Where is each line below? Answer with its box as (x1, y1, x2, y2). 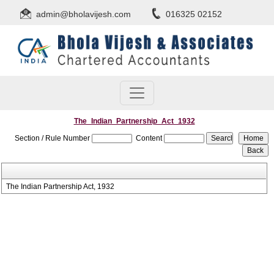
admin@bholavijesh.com (36, 9, 131, 19)
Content (136, 134, 163, 143)
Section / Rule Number (15, 134, 91, 143)
